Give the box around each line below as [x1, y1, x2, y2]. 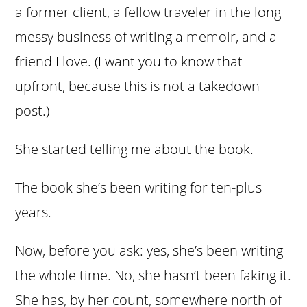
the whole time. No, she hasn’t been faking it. [15, 266, 292, 285]
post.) [15, 101, 50, 121]
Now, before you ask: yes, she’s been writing [15, 241, 284, 260]
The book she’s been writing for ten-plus [15, 178, 262, 197]
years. [15, 203, 52, 222]
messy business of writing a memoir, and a [15, 27, 278, 47]
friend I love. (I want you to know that [15, 52, 243, 71]
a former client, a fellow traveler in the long [15, 3, 282, 22]
